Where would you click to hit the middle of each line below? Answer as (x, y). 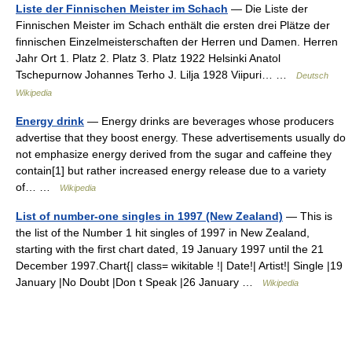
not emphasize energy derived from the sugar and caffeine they (174, 154)
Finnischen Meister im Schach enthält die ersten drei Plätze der (173, 25)
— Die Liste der (268, 9)
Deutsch (312, 75)
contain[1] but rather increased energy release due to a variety (171, 170)
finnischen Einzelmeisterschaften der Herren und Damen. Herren (177, 42)
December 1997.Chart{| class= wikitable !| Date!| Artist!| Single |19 (179, 266)
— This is (308, 216)
